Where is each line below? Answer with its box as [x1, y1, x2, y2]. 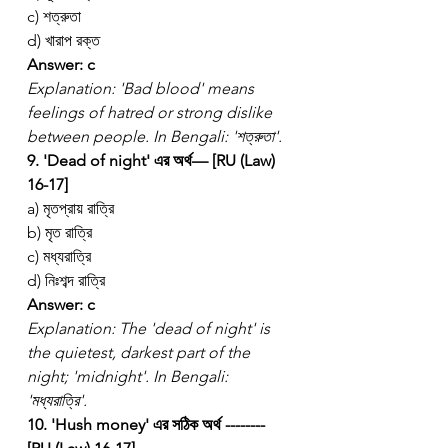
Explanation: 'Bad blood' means [27, 78, 258, 98]
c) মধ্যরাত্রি [27, 246, 91, 266]
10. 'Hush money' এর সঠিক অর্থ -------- [27, 414, 269, 434]
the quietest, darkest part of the [27, 342, 254, 362]
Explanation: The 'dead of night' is [27, 318, 274, 338]
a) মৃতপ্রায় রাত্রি [27, 198, 114, 218]
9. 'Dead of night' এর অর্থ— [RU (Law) [27, 150, 279, 170]
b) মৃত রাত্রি [27, 222, 92, 242]
